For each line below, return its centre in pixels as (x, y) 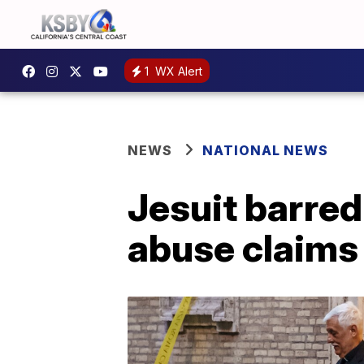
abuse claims (243, 248)
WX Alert (177, 71)
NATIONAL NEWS (265, 150)
